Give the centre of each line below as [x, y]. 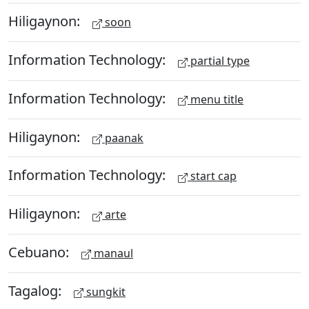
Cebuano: [40, 252]
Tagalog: [37, 290]
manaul [112, 253]
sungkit [104, 291]
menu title [216, 99]
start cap [212, 176]
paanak [123, 138]
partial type [219, 61]
